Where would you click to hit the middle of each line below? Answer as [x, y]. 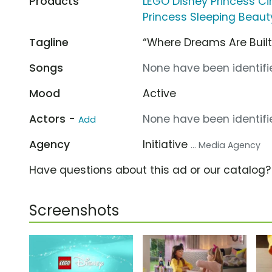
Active [160, 93]
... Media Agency [226, 145]
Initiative [167, 144]
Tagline [49, 42]
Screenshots [74, 210]
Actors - [54, 119]
